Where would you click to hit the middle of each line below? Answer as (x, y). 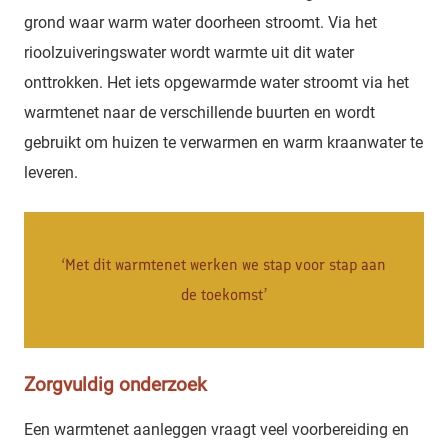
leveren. (51, 173)
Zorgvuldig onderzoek (115, 384)
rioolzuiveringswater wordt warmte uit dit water (189, 53)
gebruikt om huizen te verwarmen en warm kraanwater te (223, 143)
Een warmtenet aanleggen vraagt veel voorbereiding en (216, 430)
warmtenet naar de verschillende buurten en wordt (199, 113)
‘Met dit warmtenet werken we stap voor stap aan (224, 265)
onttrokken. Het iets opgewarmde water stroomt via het (216, 83)
